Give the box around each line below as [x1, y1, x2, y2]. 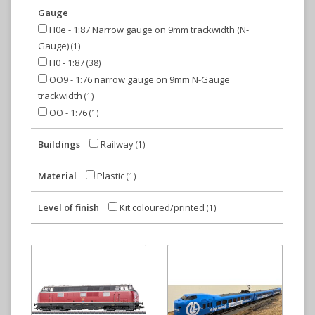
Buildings [38, 138, 80, 150]
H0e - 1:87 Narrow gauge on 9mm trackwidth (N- [47, 23, 249, 36]
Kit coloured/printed [117, 201, 207, 214]
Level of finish [38, 201, 99, 214]
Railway [98, 138, 136, 150]
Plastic [95, 169, 127, 182]
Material [38, 169, 77, 182]
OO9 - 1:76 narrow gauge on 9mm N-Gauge [47, 73, 230, 86]
